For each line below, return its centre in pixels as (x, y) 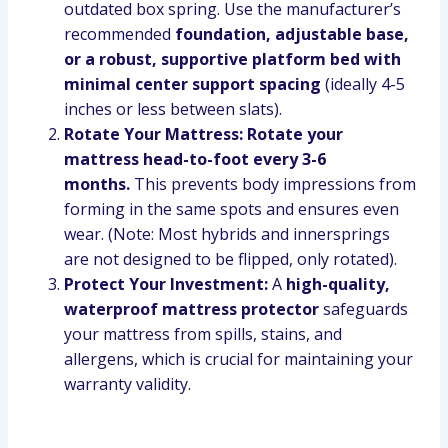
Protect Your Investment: (166, 284)
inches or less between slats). (173, 109)
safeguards (363, 309)
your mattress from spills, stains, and (203, 334)
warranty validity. (127, 384)
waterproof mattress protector (191, 309)
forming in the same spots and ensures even (231, 209)
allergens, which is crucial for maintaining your (238, 359)
